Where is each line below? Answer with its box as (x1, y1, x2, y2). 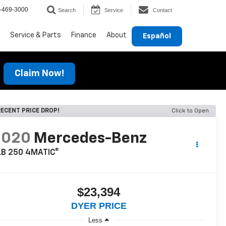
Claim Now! (14, 69, 64, 78)
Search (58, 7, 76, 14)
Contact (153, 7, 172, 14)
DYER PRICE (71, 201, 127, 211)
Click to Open (172, 108, 209, 114)
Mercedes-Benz (34, 131, 150, 147)
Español (143, 32, 171, 40)
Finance (71, 31, 96, 39)
